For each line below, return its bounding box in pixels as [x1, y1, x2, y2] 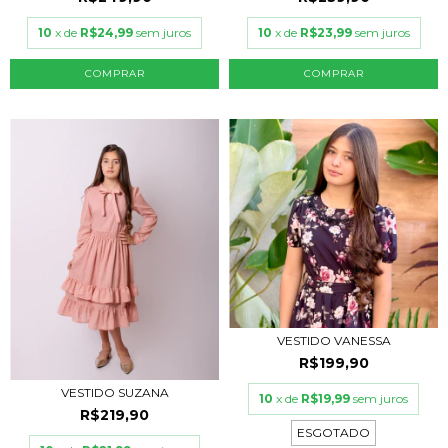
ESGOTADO [297, 424, 370, 440]
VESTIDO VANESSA [276, 332, 391, 348]
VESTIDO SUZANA [60, 384, 169, 400]
